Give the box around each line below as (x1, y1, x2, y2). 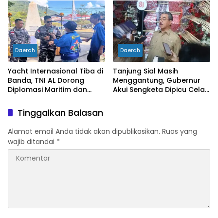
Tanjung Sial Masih (113, 66, 178, 76)
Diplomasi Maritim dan (8, 85, 87, 95)
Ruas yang (162, 127, 197, 137)
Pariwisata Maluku (8, 94, 72, 104)
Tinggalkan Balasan (18, 107, 103, 119)
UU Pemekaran (113, 94, 165, 104)
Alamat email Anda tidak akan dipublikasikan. (8, 127, 160, 137)
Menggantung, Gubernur (113, 75, 200, 86)
